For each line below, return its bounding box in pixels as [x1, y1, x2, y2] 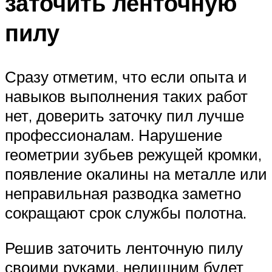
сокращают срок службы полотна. [5, 202, 246, 222]
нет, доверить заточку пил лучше [5, 105, 244, 125]
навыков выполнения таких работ [5, 86, 248, 106]
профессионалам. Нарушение [5, 124, 222, 144]
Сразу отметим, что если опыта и [5, 66, 247, 86]
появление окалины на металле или [5, 163, 267, 183]
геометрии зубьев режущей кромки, [5, 144, 262, 164]
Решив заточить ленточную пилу [5, 237, 243, 257]
